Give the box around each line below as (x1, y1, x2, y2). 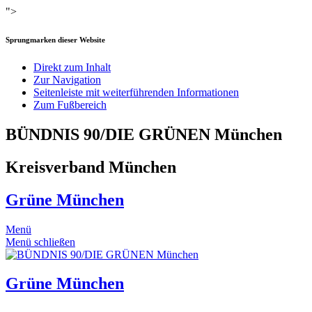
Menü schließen (6, 235, 75, 248)
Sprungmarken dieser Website (6, 35, 105, 44)
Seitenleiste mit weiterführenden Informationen (33, 86, 239, 98)
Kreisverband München (6, 157, 176, 176)
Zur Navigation (33, 73, 101, 86)
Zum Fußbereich (33, 98, 107, 111)
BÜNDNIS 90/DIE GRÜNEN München (6, 125, 282, 143)
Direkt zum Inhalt (33, 61, 111, 73)
